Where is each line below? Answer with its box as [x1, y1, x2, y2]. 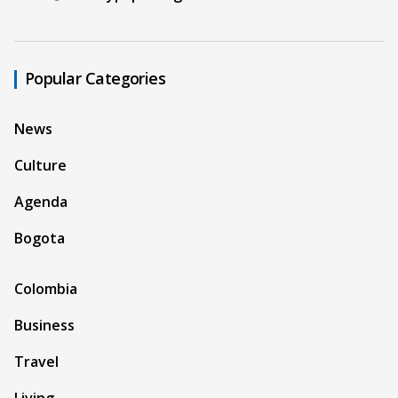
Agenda [14, 192, 68, 212]
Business [14, 315, 75, 336]
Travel [14, 352, 59, 372]
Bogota [14, 228, 65, 249]
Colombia [14, 279, 77, 299]
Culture [14, 155, 67, 176]
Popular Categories [25, 68, 166, 90]
